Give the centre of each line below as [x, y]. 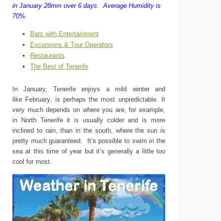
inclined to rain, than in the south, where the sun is [89, 130]
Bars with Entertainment [64, 34]
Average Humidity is [132, 6]
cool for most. [32, 162]
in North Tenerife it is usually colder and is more [89, 120]
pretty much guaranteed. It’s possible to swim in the [89, 141]
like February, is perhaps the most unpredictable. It [89, 99]
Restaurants [47, 55]
